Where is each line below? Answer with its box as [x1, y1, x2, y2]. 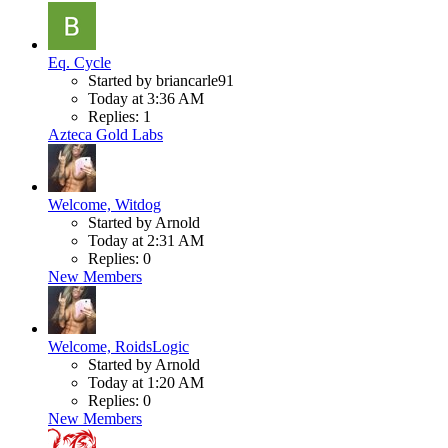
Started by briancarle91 [88, 71, 234, 89]
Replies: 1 [88, 107, 151, 125]
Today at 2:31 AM [88, 231, 204, 249]
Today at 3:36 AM [88, 89, 204, 107]
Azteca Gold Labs [48, 125, 163, 143]
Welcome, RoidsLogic [48, 337, 189, 355]
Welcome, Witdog [48, 195, 161, 213]
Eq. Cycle [48, 53, 111, 71]
